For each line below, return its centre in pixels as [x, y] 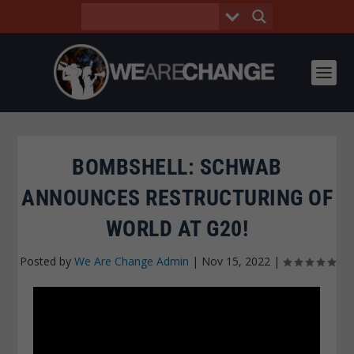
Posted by [47, 261]
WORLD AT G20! [177, 229]
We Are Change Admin [131, 261]
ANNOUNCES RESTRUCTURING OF [177, 198]
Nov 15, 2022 [235, 261]
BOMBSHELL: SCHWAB [177, 167]
